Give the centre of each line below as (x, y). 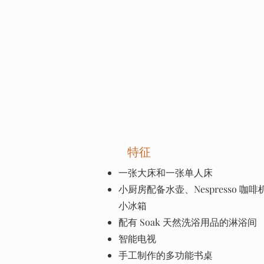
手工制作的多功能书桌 (166, 255)
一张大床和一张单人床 (166, 172)
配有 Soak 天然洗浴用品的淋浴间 (188, 222)
